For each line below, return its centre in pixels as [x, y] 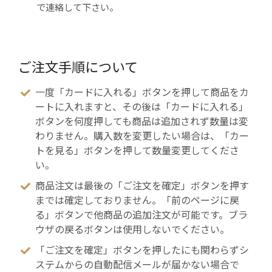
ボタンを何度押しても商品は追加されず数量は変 [142, 121]
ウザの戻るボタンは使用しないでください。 [132, 230]
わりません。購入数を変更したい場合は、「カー [142, 136]
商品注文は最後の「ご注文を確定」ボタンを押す [142, 186]
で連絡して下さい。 [77, 8]
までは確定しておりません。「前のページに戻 [137, 201]
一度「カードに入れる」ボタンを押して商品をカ [142, 92]
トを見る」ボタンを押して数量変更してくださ [137, 151]
